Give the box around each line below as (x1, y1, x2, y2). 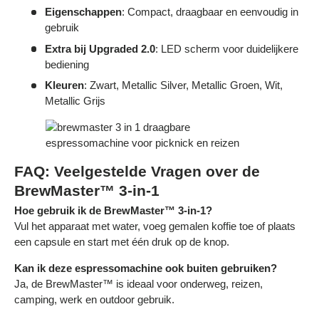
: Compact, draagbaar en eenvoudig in (121, 6, 298, 19)
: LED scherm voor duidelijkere (155, 42, 298, 55)
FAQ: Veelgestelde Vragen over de (14, 163, 260, 180)
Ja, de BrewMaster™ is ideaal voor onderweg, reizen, (14, 278, 263, 291)
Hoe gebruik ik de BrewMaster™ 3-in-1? (14, 204, 212, 217)
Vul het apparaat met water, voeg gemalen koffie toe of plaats (14, 220, 296, 233)
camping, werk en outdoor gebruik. (14, 293, 174, 306)
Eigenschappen (44, 6, 122, 19)
